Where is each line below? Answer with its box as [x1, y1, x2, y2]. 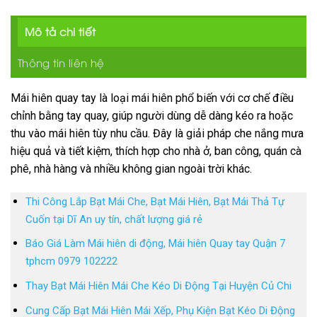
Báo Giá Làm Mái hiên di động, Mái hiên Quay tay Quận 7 [25, 237, 285, 250]
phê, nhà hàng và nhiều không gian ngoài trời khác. [11, 162, 252, 176]
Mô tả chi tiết [25, 24, 96, 39]
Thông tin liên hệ [18, 55, 105, 70]
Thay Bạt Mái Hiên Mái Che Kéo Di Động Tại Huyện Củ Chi [25, 279, 292, 293]
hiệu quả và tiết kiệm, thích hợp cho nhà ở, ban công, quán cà [11, 144, 301, 158]
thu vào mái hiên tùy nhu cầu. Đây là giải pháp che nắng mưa [11, 127, 304, 141]
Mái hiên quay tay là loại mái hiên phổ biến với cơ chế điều [11, 91, 294, 105]
